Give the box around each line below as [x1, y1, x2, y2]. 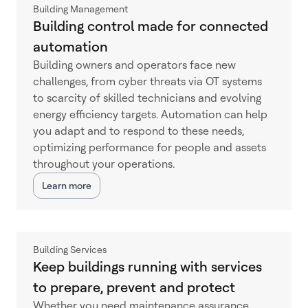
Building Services [33, 244, 107, 255]
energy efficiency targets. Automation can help [33, 108, 267, 121]
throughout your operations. [33, 157, 175, 170]
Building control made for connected [33, 18, 268, 34]
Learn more [42, 180, 91, 191]
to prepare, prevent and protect [33, 279, 235, 296]
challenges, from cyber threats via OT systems [33, 75, 262, 88]
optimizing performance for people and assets [33, 141, 266, 154]
